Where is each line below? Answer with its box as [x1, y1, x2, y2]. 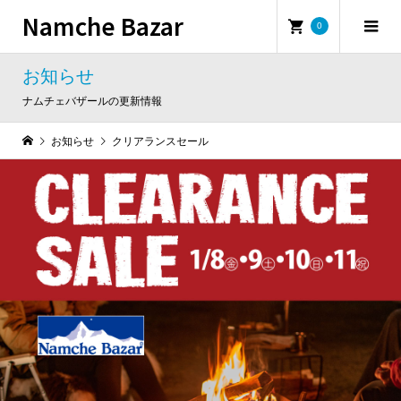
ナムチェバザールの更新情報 [21, 95, 162, 107]
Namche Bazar [21, 8, 183, 42]
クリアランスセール [111, 135, 209, 148]
